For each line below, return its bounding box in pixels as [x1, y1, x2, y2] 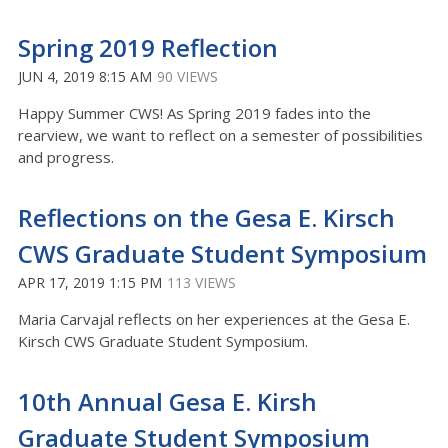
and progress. [18, 147, 114, 167]
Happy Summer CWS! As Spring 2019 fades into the [18, 103, 371, 123]
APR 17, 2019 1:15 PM [18, 273, 162, 292]
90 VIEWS [157, 67, 218, 86]
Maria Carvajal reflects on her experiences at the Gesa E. [18, 309, 410, 329]
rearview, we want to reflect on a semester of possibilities [18, 125, 423, 145]
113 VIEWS [167, 273, 236, 292]
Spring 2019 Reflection [18, 31, 278, 64]
